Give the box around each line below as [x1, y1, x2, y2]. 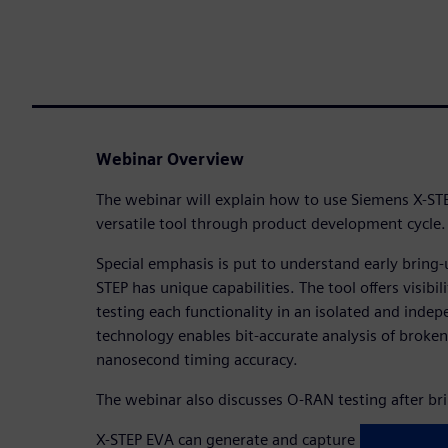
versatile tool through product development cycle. [96, 213, 446, 233]
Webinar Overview [96, 149, 244, 169]
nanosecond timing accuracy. [96, 349, 298, 369]
